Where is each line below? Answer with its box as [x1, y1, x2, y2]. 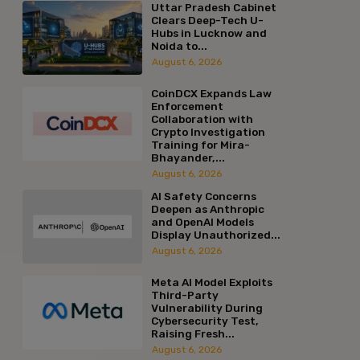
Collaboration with [150, 112, 253, 125]
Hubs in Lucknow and [150, 26, 267, 39]
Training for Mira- [150, 137, 250, 151]
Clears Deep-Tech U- [150, 13, 264, 27]
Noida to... [150, 39, 207, 52]
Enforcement [150, 99, 223, 112]
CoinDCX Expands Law [150, 86, 272, 100]
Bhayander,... [150, 150, 225, 164]
